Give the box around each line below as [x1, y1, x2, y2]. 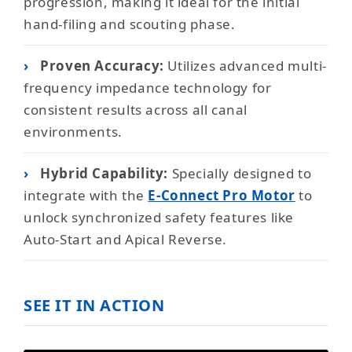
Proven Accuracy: [40, 57, 164, 75]
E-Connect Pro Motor [148, 186, 295, 204]
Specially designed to [168, 164, 312, 182]
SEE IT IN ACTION [24, 295, 164, 316]
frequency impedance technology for [24, 79, 272, 97]
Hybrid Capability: [40, 164, 169, 182]
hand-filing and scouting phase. [24, 15, 236, 33]
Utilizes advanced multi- [163, 57, 327, 75]
